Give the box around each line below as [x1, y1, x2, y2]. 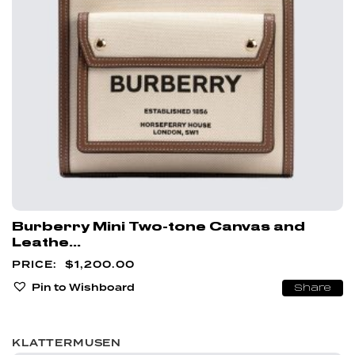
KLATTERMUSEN [12, 336, 122, 349]
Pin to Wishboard [32, 281, 135, 293]
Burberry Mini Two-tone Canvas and [12, 219, 305, 234]
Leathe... [12, 235, 81, 250]
